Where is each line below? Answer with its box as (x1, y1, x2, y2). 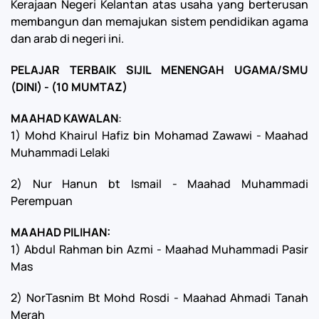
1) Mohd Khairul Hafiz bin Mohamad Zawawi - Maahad (11, 127, 308, 143)
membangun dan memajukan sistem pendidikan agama (11, 14, 308, 29)
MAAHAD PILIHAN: (11, 224, 110, 240)
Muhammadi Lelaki (11, 145, 110, 160)
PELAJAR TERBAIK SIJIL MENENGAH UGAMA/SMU (11, 62, 308, 78)
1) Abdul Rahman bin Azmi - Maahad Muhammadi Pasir (11, 241, 308, 257)
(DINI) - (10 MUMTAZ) (11, 79, 127, 95)
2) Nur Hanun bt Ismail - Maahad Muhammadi (11, 176, 308, 192)
